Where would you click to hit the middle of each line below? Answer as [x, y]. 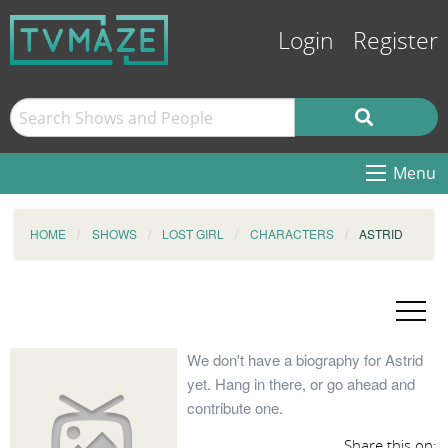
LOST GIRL [193, 233]
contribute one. [234, 407]
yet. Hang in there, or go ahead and [300, 383]
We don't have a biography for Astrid [304, 359]
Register [395, 41]
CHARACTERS [291, 233]
